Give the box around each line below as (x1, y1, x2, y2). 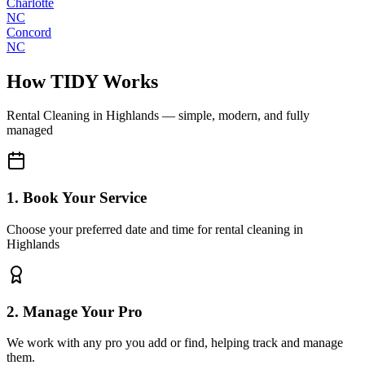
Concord (7, 24, 51, 39)
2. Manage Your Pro (7, 302, 143, 320)
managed (7, 123, 53, 138)
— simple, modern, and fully (159, 108, 310, 123)
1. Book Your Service (7, 189, 147, 207)
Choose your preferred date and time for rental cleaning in (7, 222, 303, 236)
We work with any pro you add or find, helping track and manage (7, 336, 343, 350)
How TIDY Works (7, 70, 158, 92)
